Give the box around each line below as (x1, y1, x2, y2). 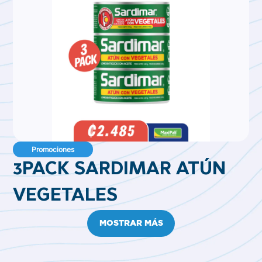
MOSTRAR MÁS (99, 219, 163, 227)
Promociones (32, 145, 75, 154)
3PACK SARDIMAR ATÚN (13, 161, 226, 179)
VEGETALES (13, 188, 118, 205)
